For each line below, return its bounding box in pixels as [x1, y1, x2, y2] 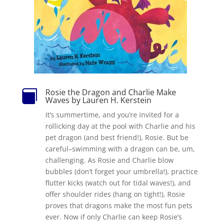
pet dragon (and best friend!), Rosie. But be [45, 132, 188, 142]
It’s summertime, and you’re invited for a [45, 110, 179, 119]
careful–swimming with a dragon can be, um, [45, 144, 195, 153]
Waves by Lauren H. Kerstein [45, 94, 151, 106]
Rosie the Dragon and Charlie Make [45, 86, 176, 98]
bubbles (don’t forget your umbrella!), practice [45, 166, 198, 176]
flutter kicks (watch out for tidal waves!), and [45, 178, 191, 187]
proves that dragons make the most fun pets [45, 200, 192, 210]
